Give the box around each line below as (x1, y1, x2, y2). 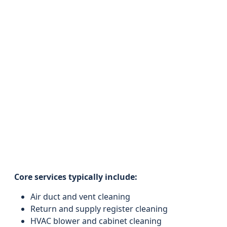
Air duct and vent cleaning (30, 191, 130, 202)
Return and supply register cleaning (30, 203, 168, 214)
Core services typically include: (14, 171, 137, 182)
